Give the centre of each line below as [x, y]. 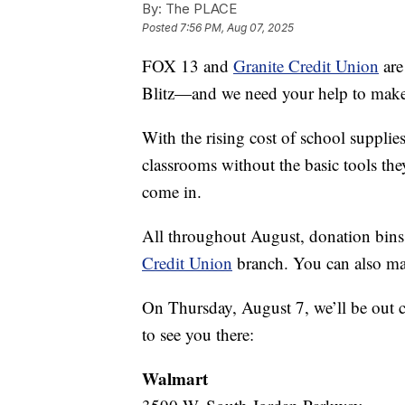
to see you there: [198, 334]
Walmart [175, 378]
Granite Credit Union [306, 65]
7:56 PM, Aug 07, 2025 [237, 27]
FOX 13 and [188, 65]
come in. [172, 191]
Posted [161, 27]
